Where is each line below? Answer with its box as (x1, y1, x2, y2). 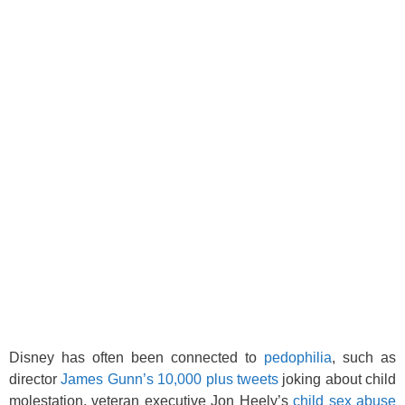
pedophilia (264, 350, 332, 365)
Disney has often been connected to (9, 350, 264, 365)
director (9, 372, 61, 387)
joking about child (278, 372, 396, 387)
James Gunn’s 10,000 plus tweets (61, 372, 278, 387)
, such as (332, 350, 396, 365)
